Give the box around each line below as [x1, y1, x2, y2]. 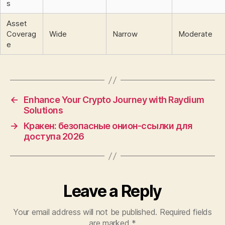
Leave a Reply [63, 181, 162, 201]
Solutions [23, 105, 63, 116]
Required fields [159, 207, 212, 217]
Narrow [113, 29, 138, 39]
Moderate [178, 29, 212, 39]
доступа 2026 [23, 131, 84, 142]
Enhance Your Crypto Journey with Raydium [23, 94, 204, 105]
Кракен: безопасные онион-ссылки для [23, 121, 192, 131]
